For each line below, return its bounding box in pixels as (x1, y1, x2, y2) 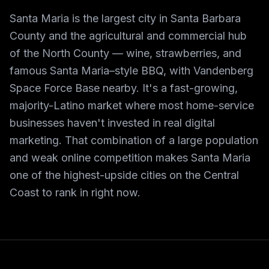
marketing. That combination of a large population (10, 134, 258, 147)
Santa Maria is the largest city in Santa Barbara (10, 12, 241, 25)
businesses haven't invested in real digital (10, 116, 215, 129)
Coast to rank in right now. (10, 186, 141, 199)
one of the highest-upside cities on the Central (10, 169, 239, 181)
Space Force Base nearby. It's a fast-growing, (10, 82, 238, 94)
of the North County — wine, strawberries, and (10, 47, 241, 59)
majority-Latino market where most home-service (10, 99, 254, 112)
